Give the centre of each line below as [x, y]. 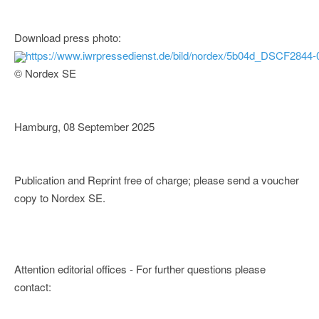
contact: [33, 287]
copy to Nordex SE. [60, 198]
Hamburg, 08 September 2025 [84, 127]
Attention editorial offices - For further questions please [140, 269]
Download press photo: [68, 38]
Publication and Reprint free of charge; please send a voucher [157, 180]
